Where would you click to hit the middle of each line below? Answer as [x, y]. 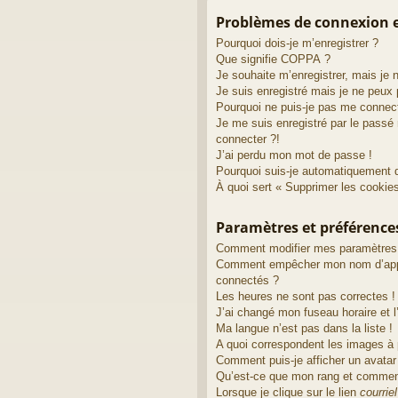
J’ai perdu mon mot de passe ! [294, 155]
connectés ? [247, 280]
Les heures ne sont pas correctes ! [306, 296]
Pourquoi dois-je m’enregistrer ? [297, 43]
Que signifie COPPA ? [273, 59]
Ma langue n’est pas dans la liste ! [304, 328]
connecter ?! [248, 139]
